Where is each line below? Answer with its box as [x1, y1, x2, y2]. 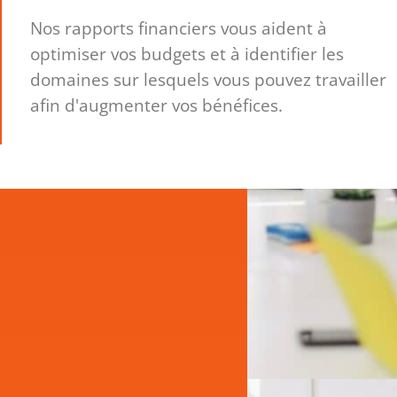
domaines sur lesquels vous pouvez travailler [30, 67, 387, 92]
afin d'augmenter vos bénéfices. [30, 93, 284, 118]
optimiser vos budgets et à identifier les [30, 42, 345, 66]
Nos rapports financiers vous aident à [30, 16, 328, 41]
